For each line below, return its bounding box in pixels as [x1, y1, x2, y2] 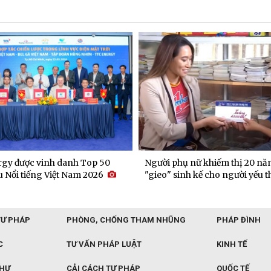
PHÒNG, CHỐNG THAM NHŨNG [67, 215, 186, 225]
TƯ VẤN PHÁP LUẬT [67, 240, 142, 249]
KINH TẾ [217, 240, 247, 249]
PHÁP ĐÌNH [217, 215, 261, 225]
